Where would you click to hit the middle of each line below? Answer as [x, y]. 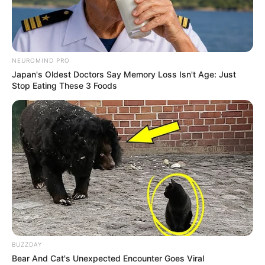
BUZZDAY [27, 245]
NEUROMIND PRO [41, 61]
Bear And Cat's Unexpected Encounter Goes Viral [108, 258]
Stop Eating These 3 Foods [64, 86]
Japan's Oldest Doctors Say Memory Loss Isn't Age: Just [124, 75]
